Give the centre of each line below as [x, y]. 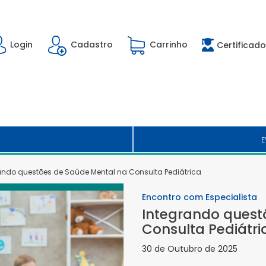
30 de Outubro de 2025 [190, 249]
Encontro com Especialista [199, 197]
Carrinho [169, 45]
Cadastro [92, 45]
